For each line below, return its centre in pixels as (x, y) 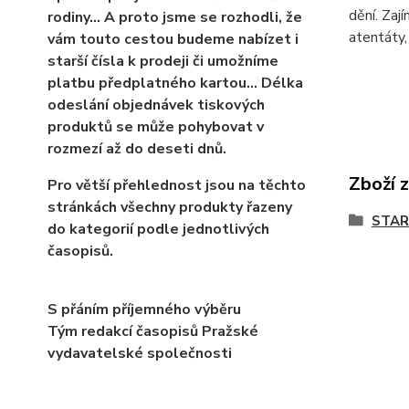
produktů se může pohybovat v (156, 127)
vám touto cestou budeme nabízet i (173, 40)
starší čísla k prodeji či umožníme (163, 62)
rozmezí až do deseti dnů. (137, 149)
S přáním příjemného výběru (144, 310)
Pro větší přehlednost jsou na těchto (177, 186)
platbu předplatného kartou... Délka (175, 84)
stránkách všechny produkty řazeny (170, 208)
